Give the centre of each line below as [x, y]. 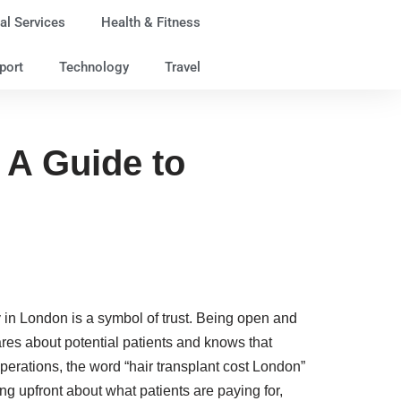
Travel [182, 67]
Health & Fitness [150, 22]
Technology [94, 67]
